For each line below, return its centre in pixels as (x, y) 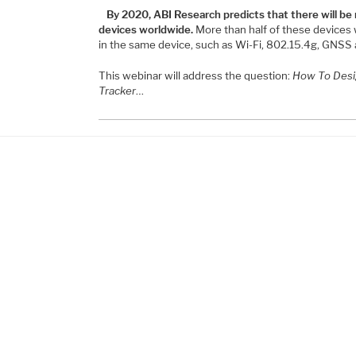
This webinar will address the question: (195, 75)
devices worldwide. (145, 29)
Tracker (117, 90)
